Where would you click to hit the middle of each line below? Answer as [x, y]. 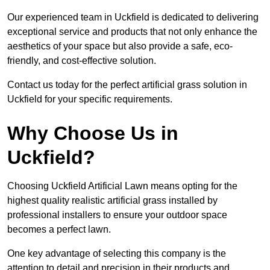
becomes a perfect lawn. [59, 230]
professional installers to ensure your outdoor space [117, 215]
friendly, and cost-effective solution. [82, 61]
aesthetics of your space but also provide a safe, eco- [120, 46]
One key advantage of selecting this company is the [117, 254]
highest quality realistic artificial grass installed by [112, 201]
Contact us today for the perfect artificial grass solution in [127, 85]
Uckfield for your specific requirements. [90, 99]
